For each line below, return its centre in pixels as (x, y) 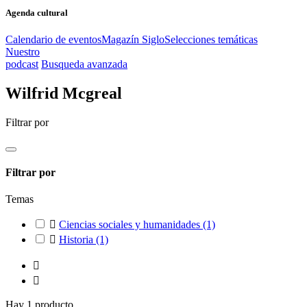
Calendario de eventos (53, 39)
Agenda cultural (37, 12)
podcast (22, 64)
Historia (77, 240)
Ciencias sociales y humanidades (131, 225)
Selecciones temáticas (211, 39)
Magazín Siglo (133, 39)
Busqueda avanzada (84, 64)
